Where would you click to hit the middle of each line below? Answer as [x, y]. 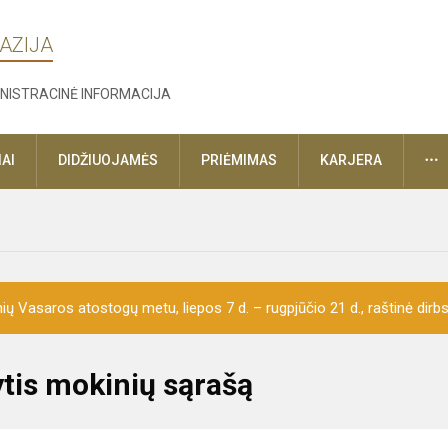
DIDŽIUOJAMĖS [108, 160]
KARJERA [351, 160]
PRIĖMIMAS [239, 160]
